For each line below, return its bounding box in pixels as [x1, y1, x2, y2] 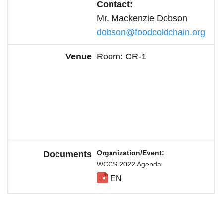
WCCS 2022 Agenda [97, 160, 161, 168]
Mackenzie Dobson [111, 13, 187, 23]
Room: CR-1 [97, 52, 146, 61]
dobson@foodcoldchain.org [97, 27, 205, 37]
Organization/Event [97, 149, 162, 157]
